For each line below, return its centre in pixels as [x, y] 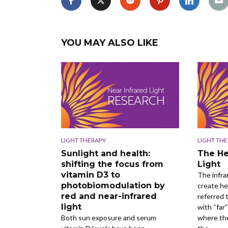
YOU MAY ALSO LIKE [110, 43]
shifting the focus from [112, 164]
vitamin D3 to [91, 175]
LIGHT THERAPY [83, 140]
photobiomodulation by [113, 185]
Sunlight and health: [106, 153]
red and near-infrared [109, 196]
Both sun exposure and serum [109, 217]
